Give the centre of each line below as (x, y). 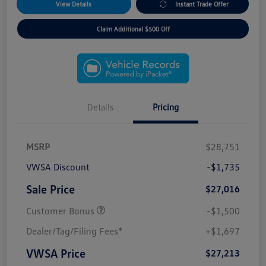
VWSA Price (56, 253)
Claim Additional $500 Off (133, 29)
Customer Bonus (61, 211)
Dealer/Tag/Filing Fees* (74, 231)
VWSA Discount (58, 167)
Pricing (166, 107)
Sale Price (50, 189)
